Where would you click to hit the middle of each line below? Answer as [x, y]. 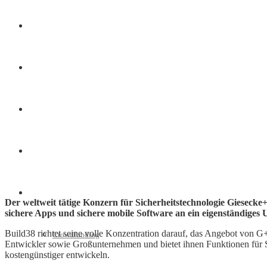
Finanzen [44, 26]
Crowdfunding [76, 235]
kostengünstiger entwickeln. [57, 255]
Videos [40, 151]
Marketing [46, 68]
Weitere [41, 193]
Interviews [45, 109]
